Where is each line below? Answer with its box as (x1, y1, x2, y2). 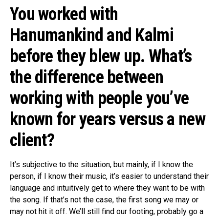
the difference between (10, 66, 164, 88)
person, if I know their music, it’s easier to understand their (10, 171, 209, 181)
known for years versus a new (10, 109, 205, 130)
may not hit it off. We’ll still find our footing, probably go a (10, 206, 203, 216)
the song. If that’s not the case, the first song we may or (10, 195, 198, 204)
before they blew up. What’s (10, 45, 192, 66)
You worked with (10, 3, 118, 24)
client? (10, 130, 54, 151)
